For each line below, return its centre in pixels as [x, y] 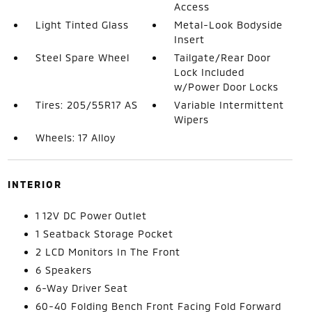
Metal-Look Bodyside [229, 24]
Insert [190, 39]
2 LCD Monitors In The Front [108, 251]
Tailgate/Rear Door [223, 57]
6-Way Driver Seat [81, 288]
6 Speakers [63, 270]
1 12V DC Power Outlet [91, 215]
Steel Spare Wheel [82, 57]
